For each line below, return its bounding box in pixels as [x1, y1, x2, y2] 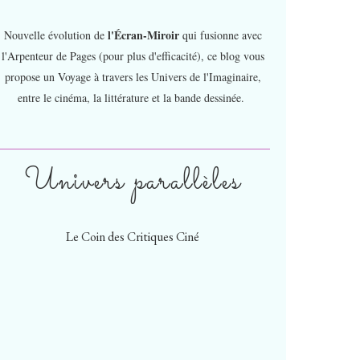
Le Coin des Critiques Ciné [66, 228, 199, 245]
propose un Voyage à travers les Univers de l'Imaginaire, [4, 69, 261, 84]
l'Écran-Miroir [107, 27, 182, 43]
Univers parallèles [24, 158, 241, 205]
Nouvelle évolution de [3, 27, 108, 43]
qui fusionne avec [182, 27, 262, 43]
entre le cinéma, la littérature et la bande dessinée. [17, 90, 248, 105]
